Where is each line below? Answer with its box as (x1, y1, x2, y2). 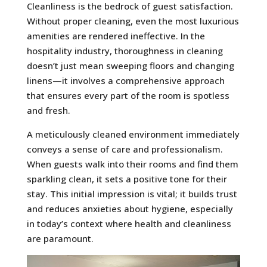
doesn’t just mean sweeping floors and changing (26, 59, 234, 72)
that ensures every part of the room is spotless (26, 89, 229, 101)
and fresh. (26, 104, 70, 116)
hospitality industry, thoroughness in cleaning (26, 44, 223, 57)
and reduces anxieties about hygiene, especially (26, 202, 233, 215)
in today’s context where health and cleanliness (26, 217, 231, 229)
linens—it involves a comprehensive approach (26, 74, 225, 86)
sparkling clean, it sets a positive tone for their (26, 172, 227, 185)
